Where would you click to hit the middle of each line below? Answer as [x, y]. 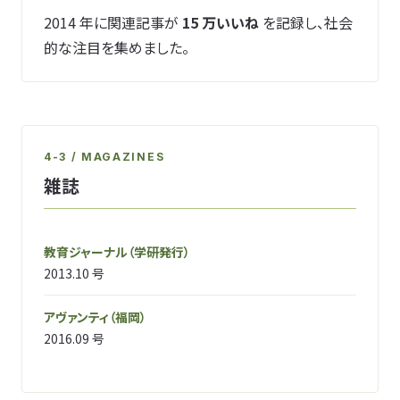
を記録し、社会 [306, 22]
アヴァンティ [76, 317]
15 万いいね [221, 22]
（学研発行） [159, 252]
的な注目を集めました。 [117, 47]
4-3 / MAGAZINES [104, 157]
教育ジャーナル [86, 252]
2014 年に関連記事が [113, 22]
